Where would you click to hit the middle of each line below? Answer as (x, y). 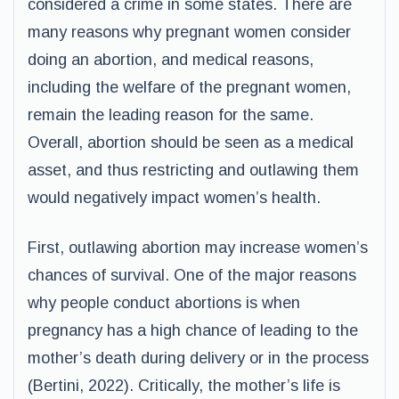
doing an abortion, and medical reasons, (171, 60)
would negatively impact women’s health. (174, 198)
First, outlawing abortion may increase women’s (198, 248)
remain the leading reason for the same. (171, 115)
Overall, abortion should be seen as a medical (191, 142)
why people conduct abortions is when (164, 303)
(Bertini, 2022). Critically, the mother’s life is (184, 386)
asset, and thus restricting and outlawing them (193, 170)
